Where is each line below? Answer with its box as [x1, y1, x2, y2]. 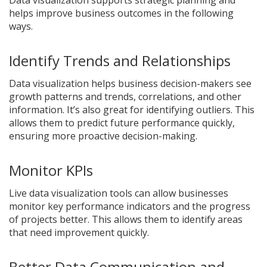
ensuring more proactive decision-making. [9, 129, 197, 142]
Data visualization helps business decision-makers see [9, 77, 252, 90]
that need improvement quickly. [9, 226, 149, 239]
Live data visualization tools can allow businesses [9, 187, 228, 200]
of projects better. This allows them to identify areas [9, 213, 243, 226]
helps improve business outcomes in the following [9, 7, 234, 20]
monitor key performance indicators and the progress [9, 200, 250, 213]
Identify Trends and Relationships [9, 51, 231, 70]
